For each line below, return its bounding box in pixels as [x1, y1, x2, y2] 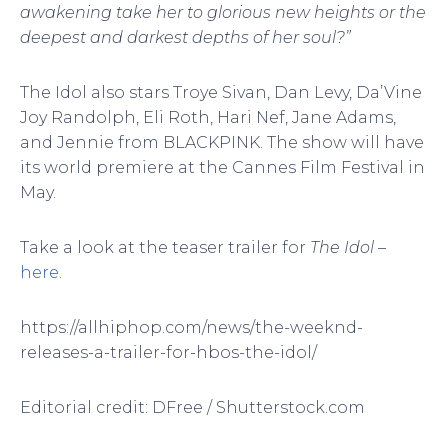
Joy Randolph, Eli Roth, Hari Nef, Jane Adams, [20, 107, 396, 127]
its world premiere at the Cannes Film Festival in [20, 157, 425, 177]
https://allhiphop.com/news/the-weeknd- [20, 317, 363, 337]
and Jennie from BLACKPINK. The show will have [20, 132, 424, 152]
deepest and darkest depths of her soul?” [20, 27, 351, 47]
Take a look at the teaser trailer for [20, 237, 310, 257]
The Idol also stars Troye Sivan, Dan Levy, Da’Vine [20, 82, 422, 102]
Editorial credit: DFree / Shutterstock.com [20, 397, 365, 417]
